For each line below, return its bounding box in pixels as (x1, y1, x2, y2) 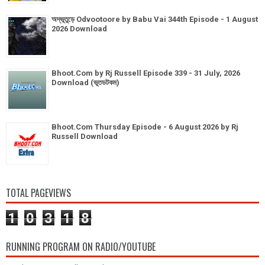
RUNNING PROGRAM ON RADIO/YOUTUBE (6, 240, 156, 254)
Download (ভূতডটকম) (51, 78, 119, 87)
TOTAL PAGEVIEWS (6, 186, 71, 200)
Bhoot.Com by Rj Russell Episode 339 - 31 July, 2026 (51, 69, 240, 77)
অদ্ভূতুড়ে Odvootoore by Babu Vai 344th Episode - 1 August (51, 15, 258, 24)
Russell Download (51, 132, 118, 141)
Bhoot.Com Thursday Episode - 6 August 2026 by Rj (51, 122, 238, 131)
